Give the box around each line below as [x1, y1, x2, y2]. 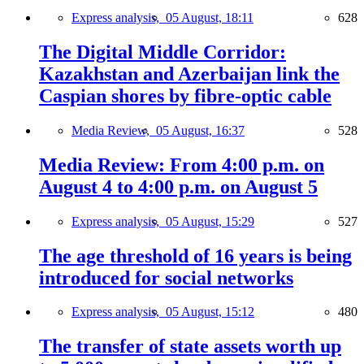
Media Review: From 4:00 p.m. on [39, 154, 324, 175]
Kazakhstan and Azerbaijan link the [39, 63, 340, 84]
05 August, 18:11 [166, 11, 253, 24]
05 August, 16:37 [156, 123, 245, 137]
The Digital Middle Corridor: [39, 41, 286, 63]
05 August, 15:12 [166, 305, 254, 319]
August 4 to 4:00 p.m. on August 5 [39, 175, 318, 197]
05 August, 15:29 [166, 214, 254, 228]
